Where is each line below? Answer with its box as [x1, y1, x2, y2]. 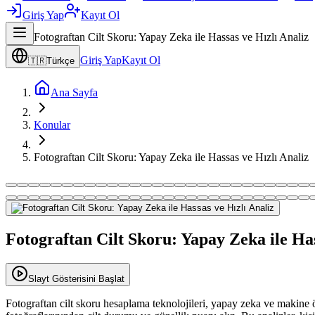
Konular [34, 119, 70, 131]
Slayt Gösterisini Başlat [28, 274, 124, 285]
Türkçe [46, 56, 75, 67]
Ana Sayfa [51, 86, 98, 99]
